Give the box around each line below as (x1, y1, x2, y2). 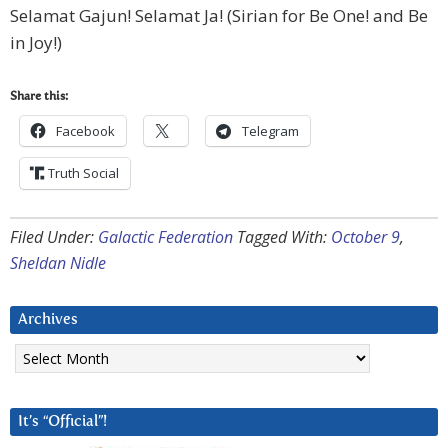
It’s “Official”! (18, 414, 107, 430)
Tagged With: (237, 226, 331, 249)
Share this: (10, 91, 68, 104)
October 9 (331, 226, 400, 249)
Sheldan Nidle (10, 252, 106, 275)
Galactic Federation (98, 226, 233, 249)
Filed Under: (10, 226, 98, 249)
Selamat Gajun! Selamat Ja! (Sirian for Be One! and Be (10, 4, 428, 28)
